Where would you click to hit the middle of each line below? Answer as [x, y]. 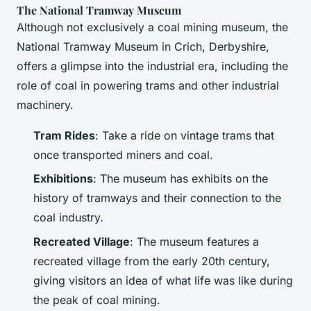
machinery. [45, 105]
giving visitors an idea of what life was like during [163, 280]
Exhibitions [63, 179]
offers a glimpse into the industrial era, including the [152, 66]
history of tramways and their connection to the [157, 198]
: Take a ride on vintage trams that [185, 135]
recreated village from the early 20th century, [152, 261]
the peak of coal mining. [97, 300]
